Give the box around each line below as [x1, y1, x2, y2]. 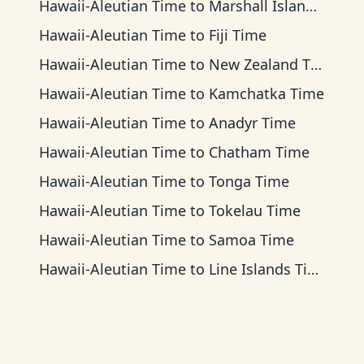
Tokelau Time [209, 201, 301, 220]
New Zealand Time [209, 54, 310, 74]
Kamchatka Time [209, 84, 324, 103]
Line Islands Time [209, 259, 307, 279]
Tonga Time [209, 171, 289, 191]
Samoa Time [209, 230, 294, 249]
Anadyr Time [209, 113, 296, 132]
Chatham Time [209, 142, 310, 162]
